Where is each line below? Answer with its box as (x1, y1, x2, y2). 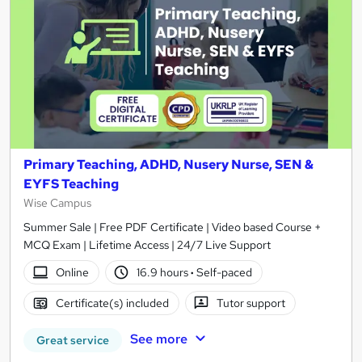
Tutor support (217, 295, 286, 310)
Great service (36, 333, 109, 348)
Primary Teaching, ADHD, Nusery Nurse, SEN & (23, 156, 314, 174)
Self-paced (194, 264, 253, 280)
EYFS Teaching (23, 175, 119, 193)
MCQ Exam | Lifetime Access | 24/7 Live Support (23, 238, 271, 253)
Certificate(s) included (55, 295, 169, 310)
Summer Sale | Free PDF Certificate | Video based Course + (23, 220, 321, 235)
